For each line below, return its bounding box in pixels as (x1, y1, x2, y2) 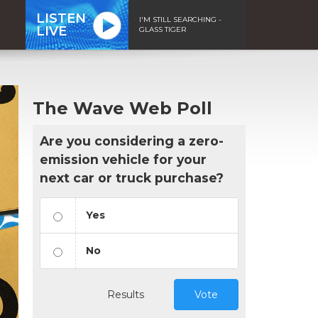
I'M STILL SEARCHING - (139, 14, 221, 24)
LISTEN (36, 10, 86, 26)
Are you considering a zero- (40, 133, 224, 148)
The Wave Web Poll (33, 97, 212, 119)
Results (107, 287, 144, 301)
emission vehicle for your (40, 151, 207, 167)
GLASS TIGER (139, 24, 186, 34)
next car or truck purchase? (40, 170, 224, 185)
